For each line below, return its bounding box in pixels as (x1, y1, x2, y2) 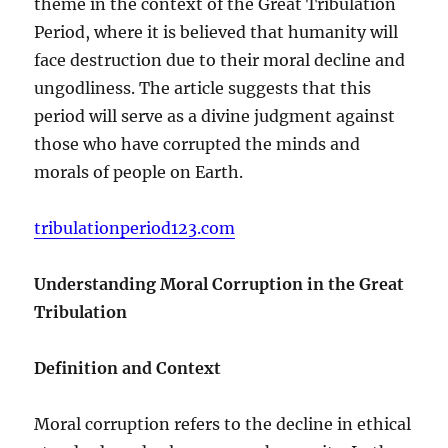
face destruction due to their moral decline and (34, 49, 406, 70)
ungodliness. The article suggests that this (34, 77, 372, 98)
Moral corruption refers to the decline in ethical (34, 413, 412, 434)
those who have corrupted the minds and (34, 133, 361, 154)
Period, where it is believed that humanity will (34, 21, 399, 42)
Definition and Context (34, 357, 222, 378)
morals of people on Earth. (34, 161, 244, 182)
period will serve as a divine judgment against (34, 105, 396, 126)
